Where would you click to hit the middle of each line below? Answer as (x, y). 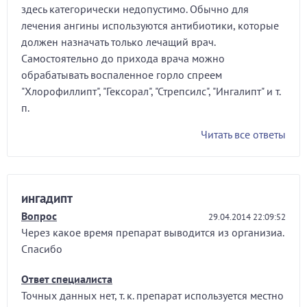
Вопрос (39, 216)
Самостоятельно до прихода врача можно (123, 58)
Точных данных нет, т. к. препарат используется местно (152, 295)
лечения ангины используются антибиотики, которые (150, 25)
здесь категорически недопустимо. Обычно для (135, 9)
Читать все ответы (243, 134)
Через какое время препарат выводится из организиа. (152, 232)
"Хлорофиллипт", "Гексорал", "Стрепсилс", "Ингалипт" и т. (151, 91)
